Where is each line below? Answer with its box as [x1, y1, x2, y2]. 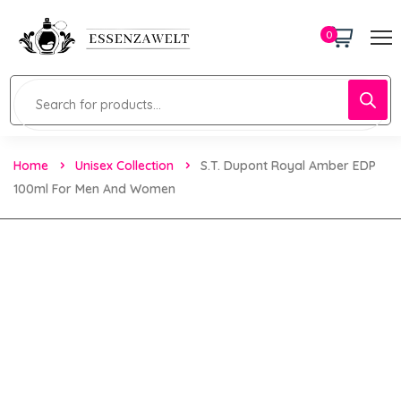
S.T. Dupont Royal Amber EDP [200, 157, 376, 174]
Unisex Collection [75, 157, 174, 174]
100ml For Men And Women [13, 180, 175, 197]
